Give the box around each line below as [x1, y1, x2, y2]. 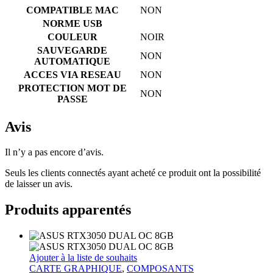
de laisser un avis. [5, 179, 73, 190]
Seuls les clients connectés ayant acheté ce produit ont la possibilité [5, 168, 261, 179]
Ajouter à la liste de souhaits [29, 252, 137, 263]
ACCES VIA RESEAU [23, 69, 121, 80]
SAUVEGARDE [37, 44, 107, 55]
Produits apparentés [5, 202, 131, 218]
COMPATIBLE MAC [26, 4, 119, 15]
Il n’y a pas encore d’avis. [5, 147, 104, 158]
